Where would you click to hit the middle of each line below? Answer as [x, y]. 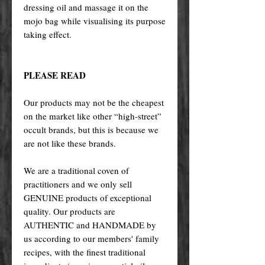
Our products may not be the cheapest [94, 102]
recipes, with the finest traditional [85, 252]
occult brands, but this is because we [91, 129]
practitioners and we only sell [78, 184]
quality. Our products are [70, 211]
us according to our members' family [91, 238]
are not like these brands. [70, 143]
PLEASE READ [55, 75]
